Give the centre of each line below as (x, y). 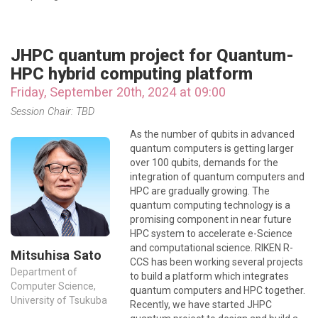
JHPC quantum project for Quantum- (152, 55)
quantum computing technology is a (210, 205)
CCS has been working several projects (216, 262)
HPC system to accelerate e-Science (211, 234)
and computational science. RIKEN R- (212, 248)
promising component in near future (211, 219)
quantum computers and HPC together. (218, 290)
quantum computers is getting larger (212, 148)
